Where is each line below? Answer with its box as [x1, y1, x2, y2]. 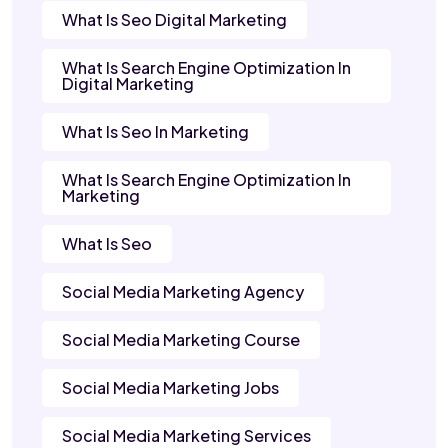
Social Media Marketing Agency [62, 281, 304, 303]
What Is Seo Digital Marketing [62, 9, 287, 31]
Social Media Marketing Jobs [62, 377, 279, 399]
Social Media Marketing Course [62, 329, 300, 351]
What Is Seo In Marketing [62, 121, 249, 143]
